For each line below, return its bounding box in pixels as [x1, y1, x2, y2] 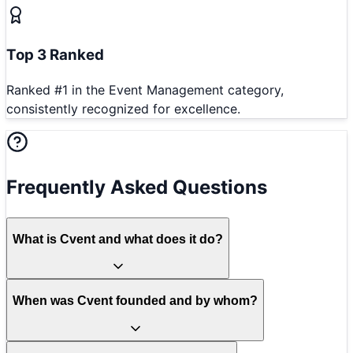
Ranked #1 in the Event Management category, [6, 82, 284, 98]
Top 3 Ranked [6, 45, 104, 64]
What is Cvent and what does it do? [13, 232, 223, 246]
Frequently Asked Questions [6, 176, 267, 199]
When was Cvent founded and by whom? [13, 293, 258, 307]
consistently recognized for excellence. [6, 101, 240, 117]
